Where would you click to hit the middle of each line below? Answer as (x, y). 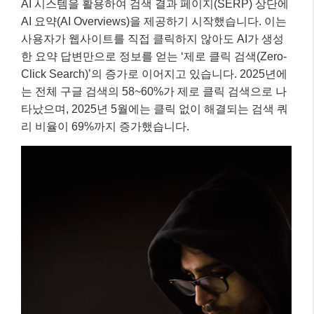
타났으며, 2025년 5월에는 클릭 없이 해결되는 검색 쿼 (155, 109)
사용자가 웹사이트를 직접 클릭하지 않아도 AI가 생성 (152, 39)
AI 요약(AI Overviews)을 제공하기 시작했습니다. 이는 (154, 21)
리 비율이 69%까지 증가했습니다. (105, 126)
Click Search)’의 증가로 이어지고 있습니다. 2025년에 (154, 74)
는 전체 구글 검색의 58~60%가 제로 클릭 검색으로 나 (154, 91)
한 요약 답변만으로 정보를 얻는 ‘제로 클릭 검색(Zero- (154, 56)
